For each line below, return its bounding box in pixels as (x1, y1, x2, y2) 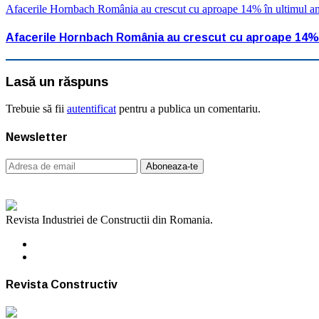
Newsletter (6, 130, 68, 143)
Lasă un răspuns (6, 73, 108, 89)
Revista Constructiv (6, 278, 117, 291)
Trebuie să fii (6, 103, 67, 115)
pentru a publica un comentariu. (116, 103, 261, 115)
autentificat (67, 103, 116, 115)
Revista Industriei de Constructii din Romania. (6, 213, 213, 226)
